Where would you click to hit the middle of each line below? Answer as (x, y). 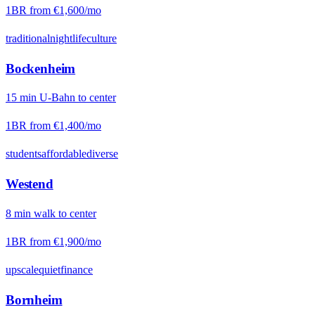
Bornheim (34, 300)
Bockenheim (41, 68)
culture (102, 39)
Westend (30, 184)
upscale (22, 269)
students (24, 154)
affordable (64, 154)
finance (77, 269)
